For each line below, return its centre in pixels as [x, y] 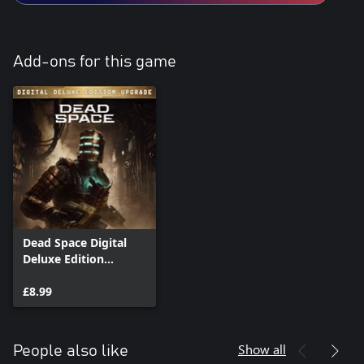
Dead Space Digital [75, 242]
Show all [262, 349]
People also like [71, 351]
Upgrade [47, 275]
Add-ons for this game [95, 61]
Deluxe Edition [63, 258]
